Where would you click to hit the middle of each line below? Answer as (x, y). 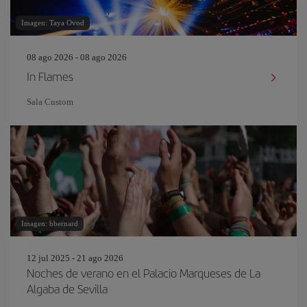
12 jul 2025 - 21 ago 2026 (75, 258)
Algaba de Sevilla (67, 288)
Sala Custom (50, 102)
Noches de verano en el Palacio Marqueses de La (144, 273)
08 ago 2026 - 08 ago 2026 (77, 57)
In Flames (50, 76)
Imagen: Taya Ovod (53, 23)
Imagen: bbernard (50, 223)
